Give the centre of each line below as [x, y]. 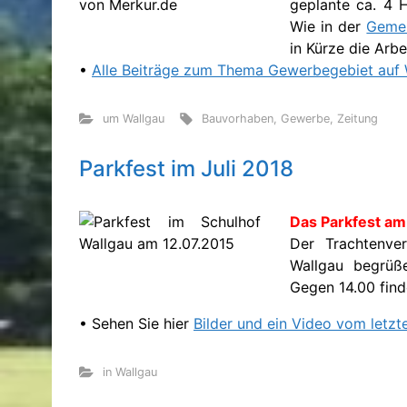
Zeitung [358, 118]
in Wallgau [129, 372]
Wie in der [328, 26]
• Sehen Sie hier [136, 323]
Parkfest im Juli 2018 [186, 168]
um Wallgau [133, 118]
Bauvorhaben [238, 118]
